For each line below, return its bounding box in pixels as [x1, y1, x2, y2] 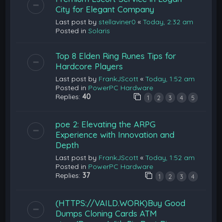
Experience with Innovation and [55, 129, 175, 140]
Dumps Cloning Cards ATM [55, 208, 158, 219]
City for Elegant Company [55, 3, 155, 14]
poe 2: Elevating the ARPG [55, 118, 156, 129]
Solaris [88, 26, 111, 35]
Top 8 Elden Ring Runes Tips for [55, 50, 176, 61]
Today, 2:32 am [143, 17, 194, 26]
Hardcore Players [55, 60, 123, 71]
